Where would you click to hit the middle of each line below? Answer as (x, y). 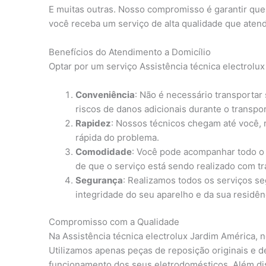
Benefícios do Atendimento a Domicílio (130, 52)
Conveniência (105, 94)
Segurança (99, 180)
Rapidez (93, 123)
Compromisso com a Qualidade (114, 222)
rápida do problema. (117, 137)
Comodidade (104, 151)
